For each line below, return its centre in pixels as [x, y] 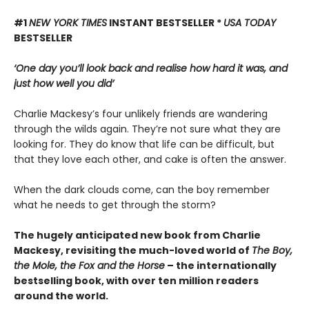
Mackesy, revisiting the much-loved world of [133, 250]
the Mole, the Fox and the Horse [89, 266]
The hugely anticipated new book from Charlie [137, 235]
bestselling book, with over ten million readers [136, 281]
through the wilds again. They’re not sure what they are [147, 129]
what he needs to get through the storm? [115, 205]
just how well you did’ [64, 83]
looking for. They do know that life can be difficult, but [144, 144]
